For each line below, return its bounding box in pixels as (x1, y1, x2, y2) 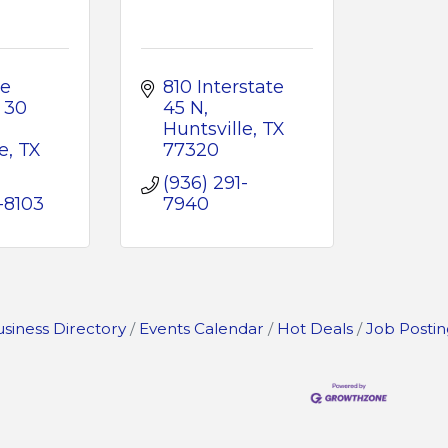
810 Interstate (163, 76, 284, 98)
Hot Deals (276, 319, 353, 338)
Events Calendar (138, 319, 264, 338)
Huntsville (163, 118, 253, 140)
